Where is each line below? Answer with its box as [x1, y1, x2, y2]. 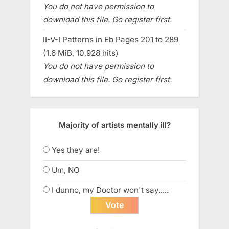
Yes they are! [52, 145, 100, 155]
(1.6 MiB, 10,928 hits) [43, 48, 119, 58]
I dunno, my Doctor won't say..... [52, 185, 169, 195]
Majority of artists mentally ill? [58, 120, 171, 130]
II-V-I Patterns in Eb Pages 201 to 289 [43, 35, 178, 45]
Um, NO [52, 165, 80, 175]
